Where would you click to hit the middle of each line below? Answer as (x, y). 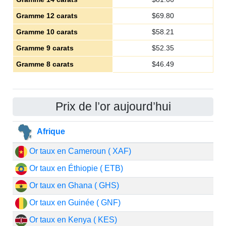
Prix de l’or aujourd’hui (113, 106)
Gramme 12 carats (47, 16)
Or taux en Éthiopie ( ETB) (75, 168)
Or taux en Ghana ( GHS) (73, 185)
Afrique (50, 131)
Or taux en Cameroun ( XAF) (79, 151)
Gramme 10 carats (47, 32)
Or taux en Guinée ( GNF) (74, 203)
